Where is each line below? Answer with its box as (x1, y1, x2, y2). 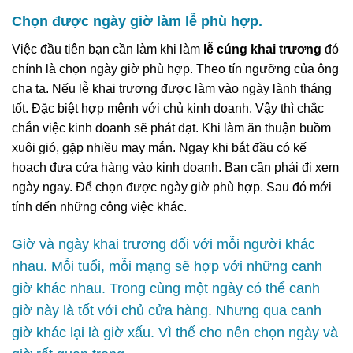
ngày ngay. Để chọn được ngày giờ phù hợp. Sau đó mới (12, 180, 332, 195)
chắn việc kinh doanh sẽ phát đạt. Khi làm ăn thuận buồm (12, 121, 331, 136)
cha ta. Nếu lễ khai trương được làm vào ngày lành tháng (12, 82, 332, 96)
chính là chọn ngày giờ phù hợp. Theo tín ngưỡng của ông (12, 62, 339, 76)
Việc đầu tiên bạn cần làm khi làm (12, 43, 200, 57)
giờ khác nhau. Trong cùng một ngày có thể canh (12, 280, 320, 296)
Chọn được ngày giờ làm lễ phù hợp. (12, 13, 262, 30)
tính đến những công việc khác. (12, 200, 187, 214)
